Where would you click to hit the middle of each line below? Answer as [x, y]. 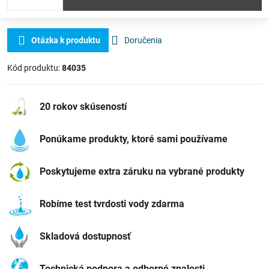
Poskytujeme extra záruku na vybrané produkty [142, 171]
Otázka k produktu [66, 40]
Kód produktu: [35, 68]
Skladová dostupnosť [85, 236]
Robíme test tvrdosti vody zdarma [112, 204]
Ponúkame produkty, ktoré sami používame [134, 139]
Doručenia [143, 40]
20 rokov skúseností [83, 107]
